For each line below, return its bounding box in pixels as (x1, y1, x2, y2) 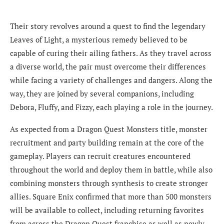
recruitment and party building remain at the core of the (10, 137, 204, 148)
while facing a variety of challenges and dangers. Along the (10, 75, 212, 85)
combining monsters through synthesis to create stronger (10, 178, 208, 188)
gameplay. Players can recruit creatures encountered (10, 151, 190, 161)
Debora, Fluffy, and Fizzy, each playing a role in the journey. (10, 102, 213, 112)
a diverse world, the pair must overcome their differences (10, 61, 206, 72)
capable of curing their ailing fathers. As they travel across (10, 48, 211, 58)
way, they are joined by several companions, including (10, 88, 194, 99)
